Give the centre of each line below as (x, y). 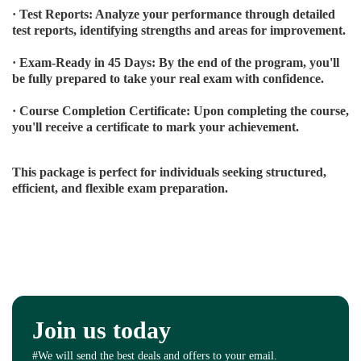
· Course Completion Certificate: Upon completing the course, (180, 111)
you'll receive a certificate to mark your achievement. (156, 127)
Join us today (102, 330)
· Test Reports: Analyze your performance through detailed (174, 15)
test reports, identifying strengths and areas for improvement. (179, 31)
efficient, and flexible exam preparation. (120, 189)
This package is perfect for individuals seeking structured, (169, 172)
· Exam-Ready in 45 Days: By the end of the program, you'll (176, 63)
